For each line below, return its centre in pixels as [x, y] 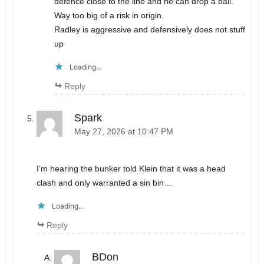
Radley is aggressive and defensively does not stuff [149, 30]
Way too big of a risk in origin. [109, 16]
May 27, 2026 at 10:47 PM [123, 132]
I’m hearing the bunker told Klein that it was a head [131, 168]
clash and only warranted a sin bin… [104, 182]
